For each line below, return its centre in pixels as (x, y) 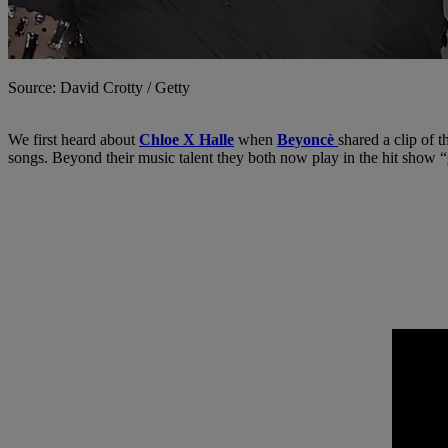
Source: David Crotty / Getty (99, 87)
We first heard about (73, 139)
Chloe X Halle (186, 139)
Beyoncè (305, 139)
